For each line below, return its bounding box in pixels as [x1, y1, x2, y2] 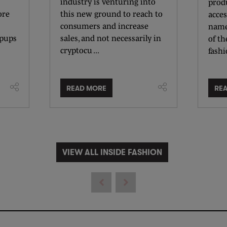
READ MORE [66, 84, 106, 92]
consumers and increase [60, 21, 148, 30]
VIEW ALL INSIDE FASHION [62, 147, 162, 157]
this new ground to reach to [60, 9, 163, 18]
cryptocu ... [60, 46, 99, 55]
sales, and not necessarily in [60, 33, 161, 43]
